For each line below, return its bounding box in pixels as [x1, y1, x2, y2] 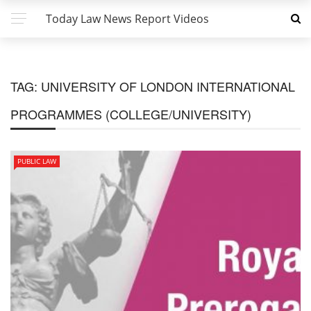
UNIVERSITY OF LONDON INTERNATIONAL [41, 77, 295, 95]
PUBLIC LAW [17, 156, 56, 166]
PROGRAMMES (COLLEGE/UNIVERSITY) [10, 105, 251, 123]
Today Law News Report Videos [46, 11, 209, 26]
